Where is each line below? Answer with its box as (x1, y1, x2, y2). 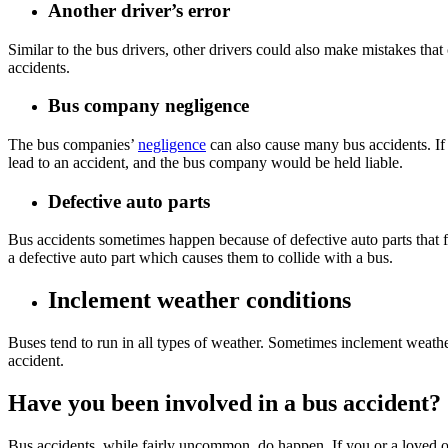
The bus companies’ (8, 136, 138, 153)
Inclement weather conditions (48, 287, 357, 314)
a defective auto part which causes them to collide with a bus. (8, 249, 397, 267)
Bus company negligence (48, 95, 254, 117)
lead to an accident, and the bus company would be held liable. (8, 154, 407, 171)
